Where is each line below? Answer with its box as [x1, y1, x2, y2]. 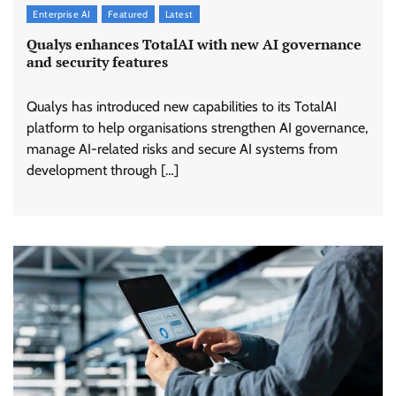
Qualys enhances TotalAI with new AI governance [27, 34, 362, 54]
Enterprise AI [33, 8, 91, 21]
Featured [107, 8, 148, 21]
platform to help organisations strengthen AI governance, [27, 118, 368, 136]
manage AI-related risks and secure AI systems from [27, 140, 338, 157]
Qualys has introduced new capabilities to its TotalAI [27, 97, 337, 115]
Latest [164, 8, 194, 21]
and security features [27, 51, 168, 72]
